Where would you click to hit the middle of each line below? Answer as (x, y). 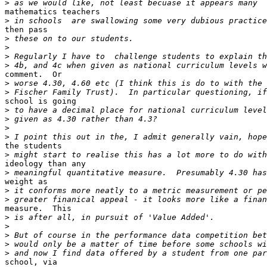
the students (33, 146)
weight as (26, 182)
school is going (41, 101)
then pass (26, 30)
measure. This (38, 209)
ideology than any (45, 164)
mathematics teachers (52, 12)
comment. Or (33, 74)
